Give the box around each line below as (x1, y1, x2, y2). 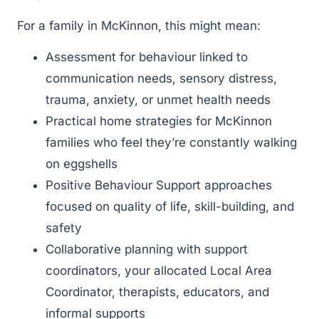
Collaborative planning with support (46, 241, 248, 256)
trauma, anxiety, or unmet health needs (46, 92, 271, 107)
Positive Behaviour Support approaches (46, 177, 272, 192)
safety (46, 220, 82, 235)
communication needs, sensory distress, (46, 70, 277, 85)
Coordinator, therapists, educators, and (46, 284, 269, 299)
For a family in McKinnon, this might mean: (17, 18, 261, 33)
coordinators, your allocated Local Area (46, 263, 272, 278)
